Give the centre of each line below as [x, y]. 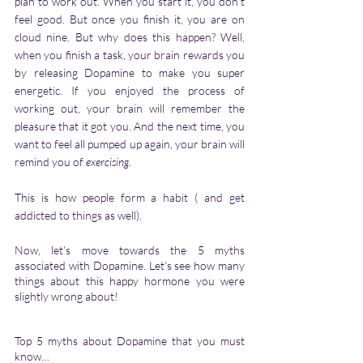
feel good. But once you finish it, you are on [130, 19]
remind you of [50, 162]
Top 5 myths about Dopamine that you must [130, 341]
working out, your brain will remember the [130, 109]
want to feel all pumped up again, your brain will [130, 144]
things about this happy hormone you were [130, 281]
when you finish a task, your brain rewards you [130, 55]
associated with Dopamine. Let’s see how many [130, 266]
